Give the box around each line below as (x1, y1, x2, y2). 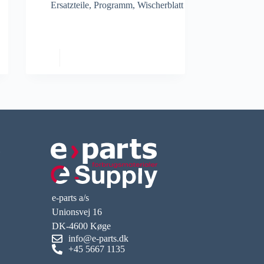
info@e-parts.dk (68, 233, 128, 243)
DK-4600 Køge (52, 221, 111, 231)
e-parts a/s (52, 193, 90, 203)
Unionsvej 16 (52, 207, 103, 217)
